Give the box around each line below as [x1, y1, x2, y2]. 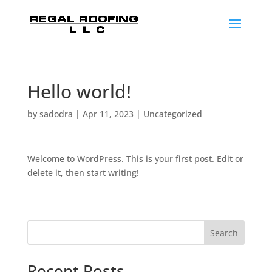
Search [210, 226, 239, 239]
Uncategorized [143, 108, 202, 120]
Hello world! [27, 79, 131, 104]
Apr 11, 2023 [82, 108, 134, 120]
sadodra [39, 108, 73, 120]
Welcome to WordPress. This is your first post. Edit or [27, 153, 243, 165]
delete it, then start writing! [27, 167, 139, 178]
